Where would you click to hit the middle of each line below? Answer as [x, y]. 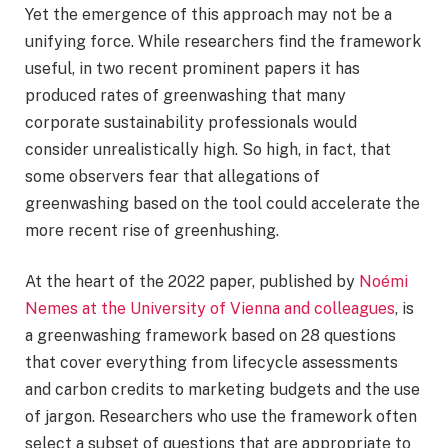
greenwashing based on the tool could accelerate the [222, 203]
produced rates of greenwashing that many [185, 95]
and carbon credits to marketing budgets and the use [222, 390]
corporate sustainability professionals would [191, 122]
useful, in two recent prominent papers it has [192, 68]
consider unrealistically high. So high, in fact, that [208, 149]
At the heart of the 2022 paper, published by [192, 282]
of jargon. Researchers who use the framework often [221, 417]
